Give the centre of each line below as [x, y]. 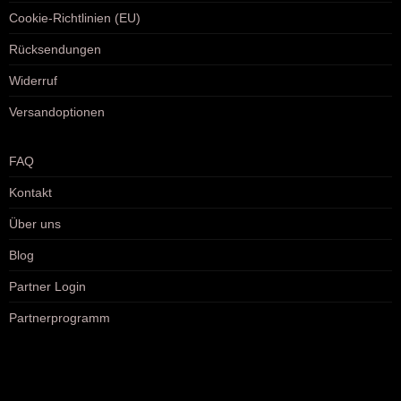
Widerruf [33, 81]
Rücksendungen [55, 50]
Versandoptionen [57, 112]
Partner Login [47, 287]
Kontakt [30, 193]
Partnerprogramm [60, 318]
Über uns [35, 224]
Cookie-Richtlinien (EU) [75, 18]
